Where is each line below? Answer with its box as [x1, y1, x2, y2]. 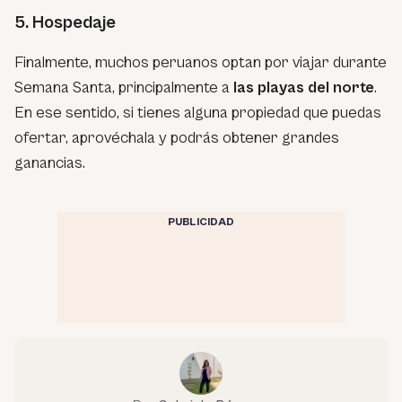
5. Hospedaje [14, 13, 116, 34]
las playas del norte [233, 78, 374, 98]
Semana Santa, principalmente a [14, 78, 233, 98]
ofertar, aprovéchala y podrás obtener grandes [14, 128, 339, 148]
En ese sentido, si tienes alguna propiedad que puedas [14, 103, 381, 123]
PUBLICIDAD [168, 216, 234, 229]
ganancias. [14, 153, 85, 173]
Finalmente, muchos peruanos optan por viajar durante [14, 53, 387, 73]
